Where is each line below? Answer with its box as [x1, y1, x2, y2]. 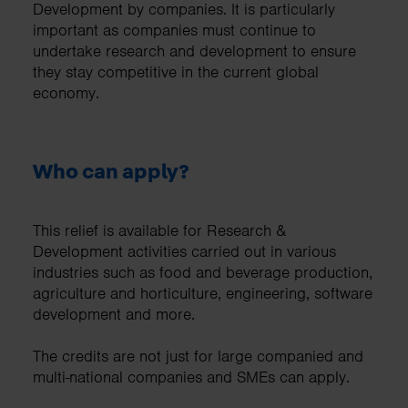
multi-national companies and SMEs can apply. [33, 367, 354, 388]
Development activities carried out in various [33, 241, 336, 262]
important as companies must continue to [33, 20, 316, 41]
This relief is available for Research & [33, 220, 286, 241]
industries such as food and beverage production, [33, 262, 372, 283]
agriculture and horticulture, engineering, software [33, 283, 372, 304]
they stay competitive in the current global [33, 62, 319, 83]
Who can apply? [33, 161, 189, 184]
